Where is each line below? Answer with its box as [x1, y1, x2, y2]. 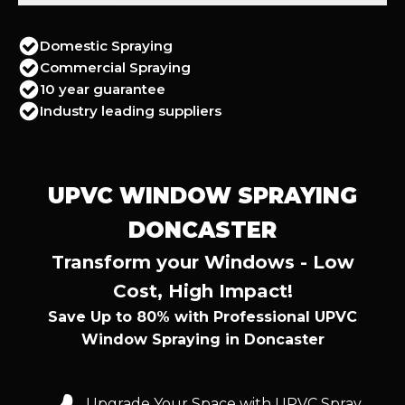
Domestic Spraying [40, 36, 173, 54]
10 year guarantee [40, 80, 165, 98]
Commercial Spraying [40, 58, 191, 76]
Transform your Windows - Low [51, 250, 354, 273]
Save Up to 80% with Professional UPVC [48, 307, 357, 325]
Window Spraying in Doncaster [80, 330, 325, 348]
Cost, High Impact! [112, 279, 293, 302]
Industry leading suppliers [40, 101, 221, 119]
